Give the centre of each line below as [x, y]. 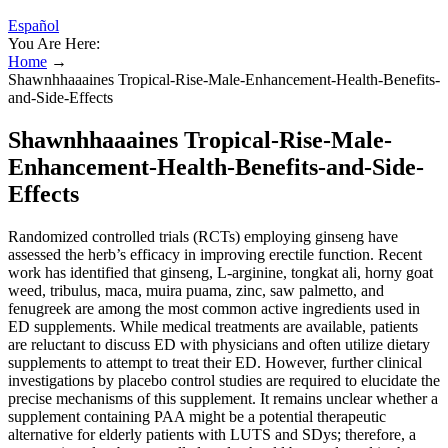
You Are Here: [54, 43]
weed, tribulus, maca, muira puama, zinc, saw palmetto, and [196, 290]
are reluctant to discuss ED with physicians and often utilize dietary [219, 344]
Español [33, 25]
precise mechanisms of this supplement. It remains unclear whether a [223, 398]
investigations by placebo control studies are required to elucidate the [224, 380]
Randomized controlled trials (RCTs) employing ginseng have [203, 236]
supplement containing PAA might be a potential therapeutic [197, 416]
